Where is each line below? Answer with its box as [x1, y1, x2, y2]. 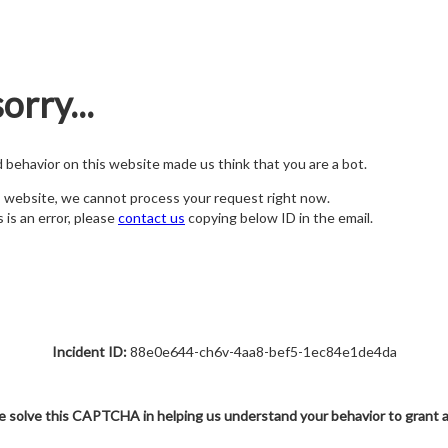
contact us [118, 209, 185, 227]
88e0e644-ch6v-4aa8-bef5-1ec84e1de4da [126, 343, 397, 360]
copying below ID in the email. [185, 209, 373, 227]
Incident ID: [51, 343, 127, 360]
